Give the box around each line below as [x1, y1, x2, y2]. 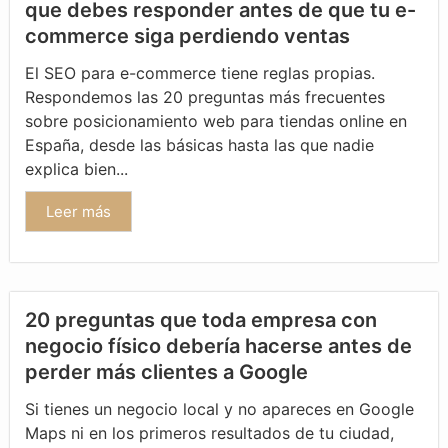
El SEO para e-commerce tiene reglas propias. [25, 62, 375, 83]
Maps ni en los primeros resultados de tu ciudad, [25, 422, 394, 443]
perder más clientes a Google [25, 359, 308, 384]
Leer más [46, 201, 111, 221]
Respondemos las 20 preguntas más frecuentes [25, 86, 385, 107]
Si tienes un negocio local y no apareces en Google [25, 398, 414, 419]
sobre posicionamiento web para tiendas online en [25, 110, 407, 131]
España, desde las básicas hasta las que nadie [25, 134, 374, 155]
